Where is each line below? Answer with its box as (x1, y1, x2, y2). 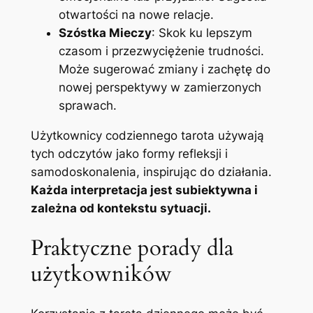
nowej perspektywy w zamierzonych (58, 80, 261, 95)
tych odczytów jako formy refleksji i (30, 147, 228, 161)
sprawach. (58, 99, 117, 113)
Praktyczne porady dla (30, 233, 233, 263)
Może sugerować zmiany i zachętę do (58, 62, 270, 77)
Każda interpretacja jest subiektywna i (30, 183, 258, 198)
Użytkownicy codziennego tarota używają (30, 129, 264, 143)
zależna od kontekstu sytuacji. (30, 201, 211, 216)
